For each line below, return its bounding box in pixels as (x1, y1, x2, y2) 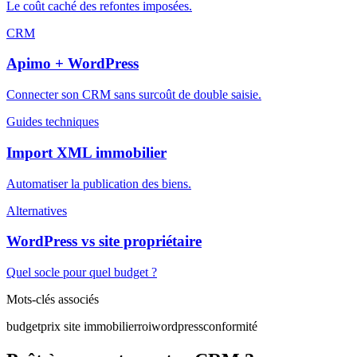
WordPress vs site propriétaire (6, 233, 202, 250)
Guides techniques (6, 115, 99, 129)
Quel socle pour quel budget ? (6, 265, 157, 280)
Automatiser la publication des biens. (6, 176, 191, 190)
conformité (203, 320, 257, 334)
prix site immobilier (41, 320, 138, 334)
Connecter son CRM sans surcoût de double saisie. (6, 88, 261, 102)
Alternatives (6, 203, 67, 218)
